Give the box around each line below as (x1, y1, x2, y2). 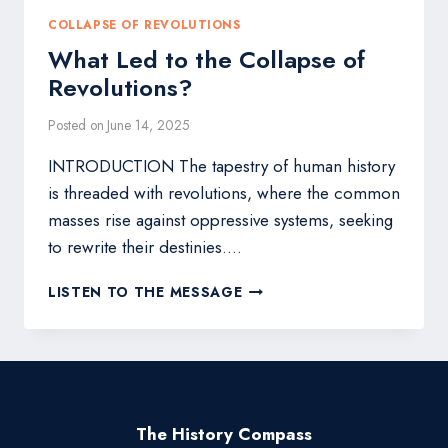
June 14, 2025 (107, 115, 191, 136)
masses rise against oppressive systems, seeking (48, 208, 393, 233)
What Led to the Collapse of (48, 41, 365, 77)
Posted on (48, 115, 104, 136)
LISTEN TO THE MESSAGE (48, 282, 243, 303)
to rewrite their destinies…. (48, 235, 242, 260)
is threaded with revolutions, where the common (48, 181, 400, 206)
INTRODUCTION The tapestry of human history (48, 154, 395, 179)
